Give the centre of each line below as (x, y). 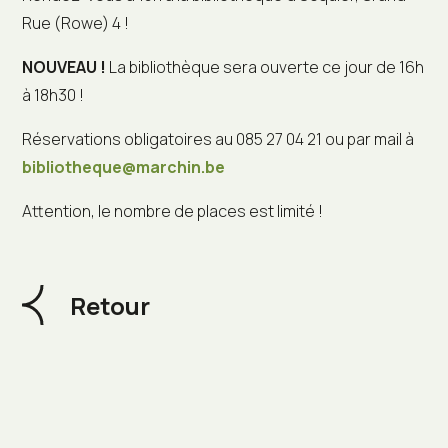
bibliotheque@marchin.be (124, 166)
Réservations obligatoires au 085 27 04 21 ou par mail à (218, 138)
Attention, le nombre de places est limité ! (173, 210)
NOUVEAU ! (64, 66)
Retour (110, 305)
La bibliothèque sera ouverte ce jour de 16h (265, 66)
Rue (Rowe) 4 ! (76, 22)
